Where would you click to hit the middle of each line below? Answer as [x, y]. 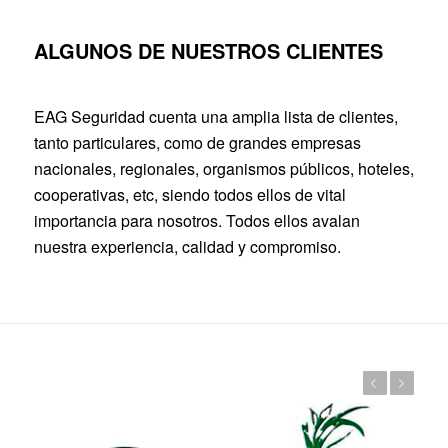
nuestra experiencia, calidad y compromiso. [187, 246]
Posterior [330, 383]
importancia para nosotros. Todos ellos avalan [196, 220]
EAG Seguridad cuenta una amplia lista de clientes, [215, 116]
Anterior [302, 383]
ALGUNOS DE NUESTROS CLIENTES [208, 51]
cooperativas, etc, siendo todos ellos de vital [189, 194]
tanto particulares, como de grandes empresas [197, 142]
